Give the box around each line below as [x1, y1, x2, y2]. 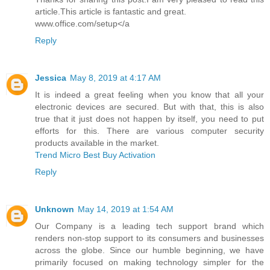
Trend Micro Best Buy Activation [35, 149, 155, 160]
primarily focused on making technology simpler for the [35, 257, 264, 267]
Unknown [35, 204, 74, 214]
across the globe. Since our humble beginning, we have [35, 245, 264, 255]
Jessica [35, 72, 66, 83]
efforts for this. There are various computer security [35, 125, 264, 136]
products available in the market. [35, 137, 159, 148]
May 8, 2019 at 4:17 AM [70, 72, 161, 83]
